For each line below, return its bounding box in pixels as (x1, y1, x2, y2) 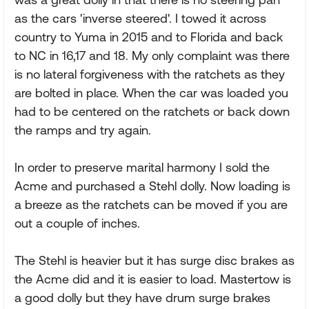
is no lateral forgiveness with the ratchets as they (14, 67, 285, 81)
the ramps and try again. (14, 123, 151, 137)
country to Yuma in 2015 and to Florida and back (14, 30, 283, 44)
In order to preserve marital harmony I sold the (14, 160, 270, 175)
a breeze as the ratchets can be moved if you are (14, 197, 288, 212)
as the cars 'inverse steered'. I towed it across (14, 11, 266, 26)
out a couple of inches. (14, 216, 140, 230)
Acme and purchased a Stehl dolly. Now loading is (14, 179, 290, 193)
